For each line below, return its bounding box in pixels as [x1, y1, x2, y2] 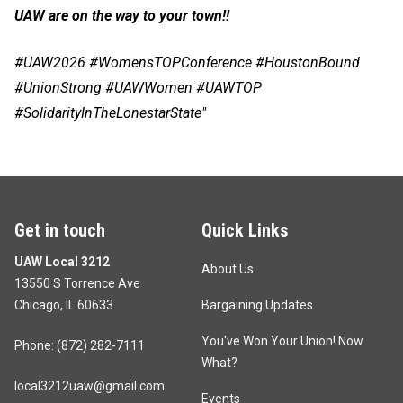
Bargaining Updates [201, 297, 313, 312]
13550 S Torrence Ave [14, 275, 140, 291]
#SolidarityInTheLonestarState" [14, 103, 206, 121]
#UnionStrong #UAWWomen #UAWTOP [14, 78, 262, 96]
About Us [201, 261, 254, 276]
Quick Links [201, 219, 288, 241]
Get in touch [14, 219, 105, 241]
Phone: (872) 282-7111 [14, 337, 145, 353]
